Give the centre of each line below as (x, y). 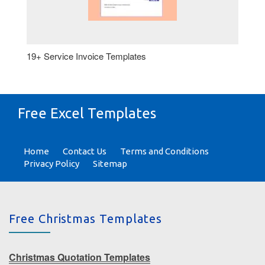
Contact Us (85, 151)
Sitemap (110, 164)
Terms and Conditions (164, 151)
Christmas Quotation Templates (80, 257)
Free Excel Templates (87, 113)
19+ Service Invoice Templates (86, 56)
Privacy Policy (51, 164)
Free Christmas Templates (85, 218)
